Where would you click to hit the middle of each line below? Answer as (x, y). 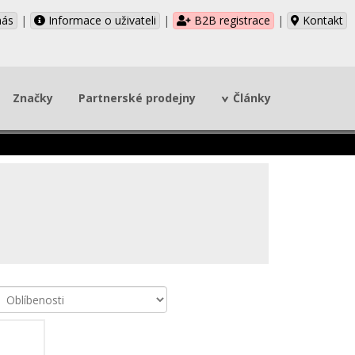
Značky (33, 98)
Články (252, 98)
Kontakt (321, 20)
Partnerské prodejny (137, 98)
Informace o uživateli (101, 20)
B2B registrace (231, 20)
